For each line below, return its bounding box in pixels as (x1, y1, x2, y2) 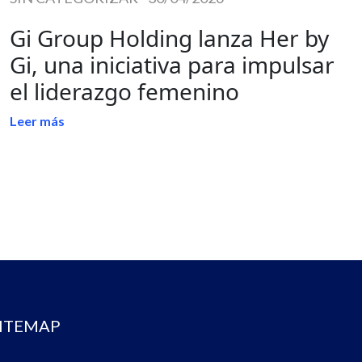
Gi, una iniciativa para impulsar (10, 48, 335, 80)
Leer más (10, 112, 65, 128)
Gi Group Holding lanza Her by (10, 22, 329, 53)
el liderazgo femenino (10, 75, 239, 107)
